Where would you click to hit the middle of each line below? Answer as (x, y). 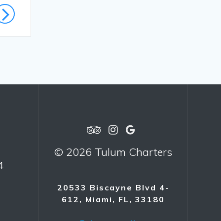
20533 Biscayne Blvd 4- (113, 187)
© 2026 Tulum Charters (113, 152)
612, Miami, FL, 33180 (113, 199)
